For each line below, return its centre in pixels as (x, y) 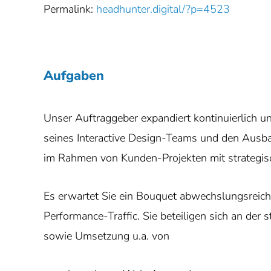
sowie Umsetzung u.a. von (106, 236)
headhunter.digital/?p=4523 (163, 9)
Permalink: (70, 9)
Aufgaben (74, 76)
